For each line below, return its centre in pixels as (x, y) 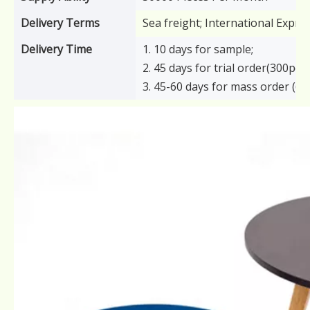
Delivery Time (56, 49)
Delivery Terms (60, 23)
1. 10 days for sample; (198, 49)
